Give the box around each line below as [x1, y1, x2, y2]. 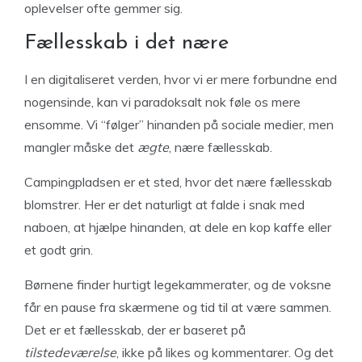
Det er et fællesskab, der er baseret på [24, 322, 246, 338]
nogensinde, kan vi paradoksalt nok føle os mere [24, 94, 301, 110]
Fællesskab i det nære [24, 32, 229, 54]
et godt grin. [24, 242, 93, 258]
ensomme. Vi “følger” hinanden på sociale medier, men [24, 116, 334, 133]
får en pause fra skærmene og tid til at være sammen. [24, 299, 331, 315]
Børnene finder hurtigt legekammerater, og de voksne [24, 276, 331, 293]
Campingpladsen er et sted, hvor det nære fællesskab [24, 174, 332, 190]
